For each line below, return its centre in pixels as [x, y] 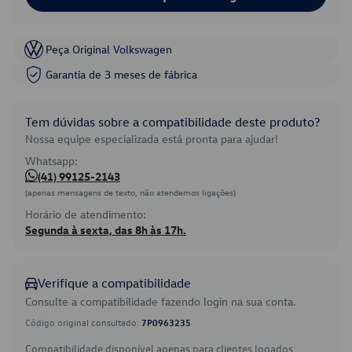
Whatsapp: [51, 161]
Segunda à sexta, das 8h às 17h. [106, 230]
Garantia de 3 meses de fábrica [121, 74]
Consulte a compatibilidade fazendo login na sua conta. [161, 301]
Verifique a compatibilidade [114, 283]
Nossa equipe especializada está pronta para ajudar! [152, 139]
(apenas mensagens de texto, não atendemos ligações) [130, 192]
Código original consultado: [83, 322]
